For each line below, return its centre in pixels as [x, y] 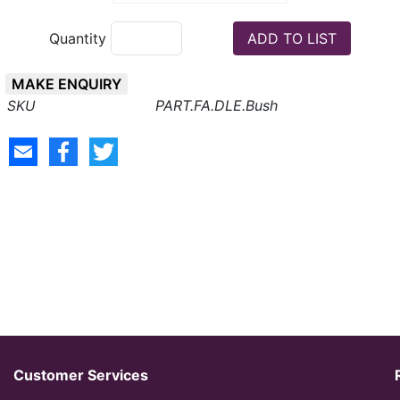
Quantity [79, 38]
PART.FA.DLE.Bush [216, 105]
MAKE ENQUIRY [67, 84]
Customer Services [81, 375]
